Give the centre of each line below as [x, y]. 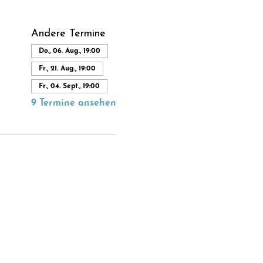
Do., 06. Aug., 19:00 [69, 51]
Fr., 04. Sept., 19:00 [69, 86]
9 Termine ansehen [73, 103]
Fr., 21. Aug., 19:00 [67, 68]
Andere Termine [68, 33]
